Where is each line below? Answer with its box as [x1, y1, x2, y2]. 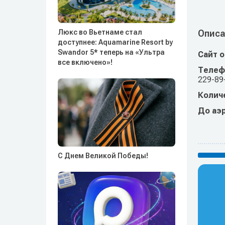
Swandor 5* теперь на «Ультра [58, 48, 165, 56]
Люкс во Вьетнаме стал [58, 28, 142, 36]
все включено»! [58, 58, 113, 66]
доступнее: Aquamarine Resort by [58, 38, 173, 46]
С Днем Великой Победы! [58, 152, 148, 160]
